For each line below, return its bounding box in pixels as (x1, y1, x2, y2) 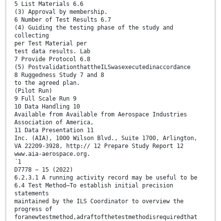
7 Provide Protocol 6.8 (14, 55, 90, 63)
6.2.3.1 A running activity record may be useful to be (14, 174, 197, 181)
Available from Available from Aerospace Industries (14, 110, 187, 118)
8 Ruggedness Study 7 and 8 (14, 71, 104, 78)
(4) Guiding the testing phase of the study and (14, 24, 173, 31)
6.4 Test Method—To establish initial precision (14, 182, 173, 189)
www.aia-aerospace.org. (14, 150, 90, 157)
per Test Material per (14, 39, 87, 47)
